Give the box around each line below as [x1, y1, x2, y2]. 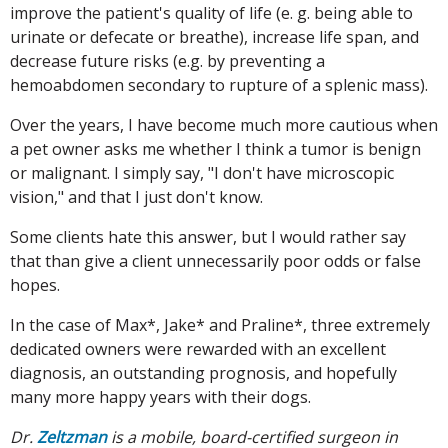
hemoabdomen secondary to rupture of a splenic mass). [10, 73, 428, 96]
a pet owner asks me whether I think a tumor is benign [10, 137, 421, 160]
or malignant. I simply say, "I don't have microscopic [10, 161, 394, 184]
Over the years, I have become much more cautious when [10, 113, 438, 136]
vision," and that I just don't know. [10, 185, 263, 208]
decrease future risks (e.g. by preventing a [10, 49, 325, 72]
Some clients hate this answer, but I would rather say [10, 225, 406, 248]
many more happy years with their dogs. [10, 385, 311, 408]
